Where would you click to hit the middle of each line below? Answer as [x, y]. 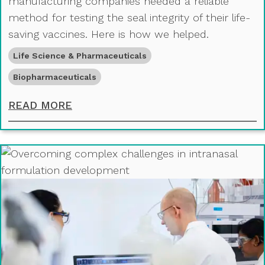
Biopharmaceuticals [55, 77]
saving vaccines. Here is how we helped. [109, 34]
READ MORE [40, 105]
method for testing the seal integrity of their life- [129, 17]
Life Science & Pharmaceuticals [80, 55]
